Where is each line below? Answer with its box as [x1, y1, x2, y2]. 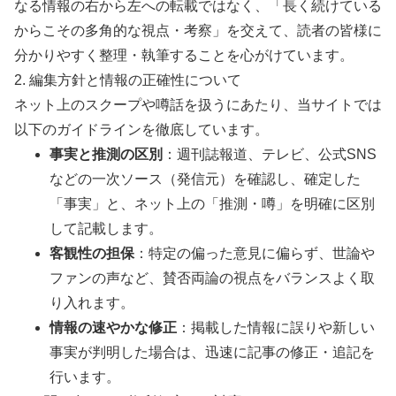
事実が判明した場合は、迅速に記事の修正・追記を [49, 344, 375, 360]
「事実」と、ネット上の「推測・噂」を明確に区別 [49, 195, 375, 211]
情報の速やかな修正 [49, 319, 177, 335]
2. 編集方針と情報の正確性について [14, 72, 241, 88]
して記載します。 [49, 220, 163, 236]
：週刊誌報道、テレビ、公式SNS [163, 146, 377, 162]
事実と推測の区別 [49, 146, 163, 162]
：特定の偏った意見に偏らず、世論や [134, 245, 375, 261]
